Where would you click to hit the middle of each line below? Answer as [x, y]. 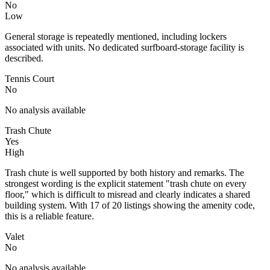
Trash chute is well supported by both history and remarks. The [124, 172]
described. [24, 58]
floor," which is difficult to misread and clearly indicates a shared [127, 194]
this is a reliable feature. [49, 216]
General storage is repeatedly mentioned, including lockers [116, 36]
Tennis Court [30, 78]
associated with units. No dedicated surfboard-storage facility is [124, 47]
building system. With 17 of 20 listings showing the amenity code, [130, 205]
